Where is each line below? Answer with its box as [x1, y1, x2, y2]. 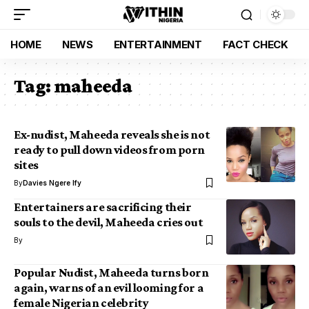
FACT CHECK [222, 37, 288, 51]
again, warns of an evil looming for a [14, 281, 204, 295]
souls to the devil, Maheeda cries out [14, 215, 203, 229]
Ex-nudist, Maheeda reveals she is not [14, 128, 210, 141]
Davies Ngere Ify [23, 179, 81, 187]
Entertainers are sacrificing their [14, 200, 192, 214]
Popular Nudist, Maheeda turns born [14, 266, 209, 279]
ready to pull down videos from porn [14, 143, 205, 157]
